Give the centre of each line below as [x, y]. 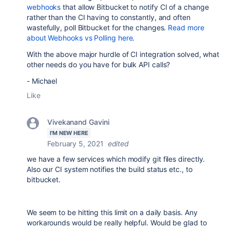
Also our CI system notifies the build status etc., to [110, 169]
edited [118, 143]
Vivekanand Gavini [78, 122]
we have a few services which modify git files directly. [116, 159]
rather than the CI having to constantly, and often [109, 17]
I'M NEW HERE [69, 133]
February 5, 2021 [75, 143]
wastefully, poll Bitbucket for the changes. [97, 27]
